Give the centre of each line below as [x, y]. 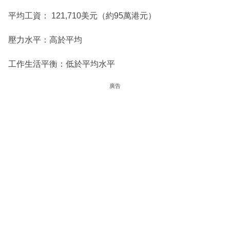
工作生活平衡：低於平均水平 [62, 64]
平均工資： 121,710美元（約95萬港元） [82, 15]
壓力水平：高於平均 [45, 40]
